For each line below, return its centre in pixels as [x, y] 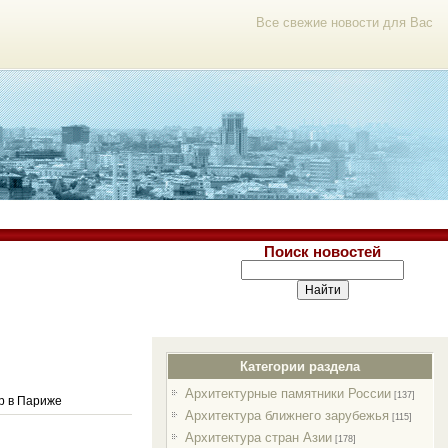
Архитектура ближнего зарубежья [286, 415]
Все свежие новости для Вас [344, 22]
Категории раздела [300, 366]
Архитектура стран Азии [258, 437]
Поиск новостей [322, 252]
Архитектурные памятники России [287, 393]
